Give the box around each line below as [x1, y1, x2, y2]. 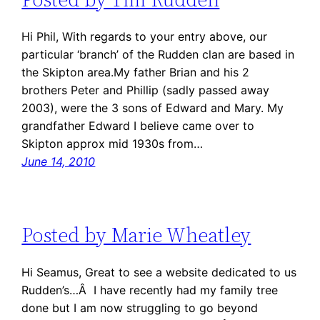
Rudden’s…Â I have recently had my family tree [21, 282, 279, 297]
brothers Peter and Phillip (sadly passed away [21, 83, 270, 98]
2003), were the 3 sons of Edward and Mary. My [21, 101, 284, 116]
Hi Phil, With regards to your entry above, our [21, 29, 268, 44]
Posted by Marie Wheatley [21, 221, 251, 249]
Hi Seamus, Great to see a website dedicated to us [21, 264, 297, 279]
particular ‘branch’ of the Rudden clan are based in [21, 47, 295, 62]
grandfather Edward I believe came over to [21, 119, 255, 134]
